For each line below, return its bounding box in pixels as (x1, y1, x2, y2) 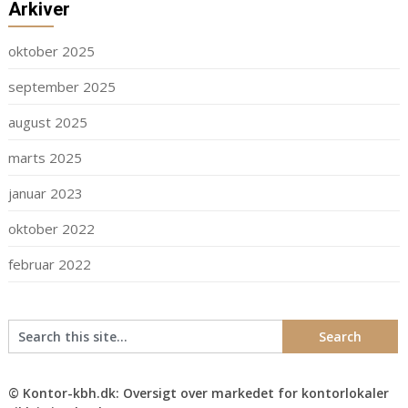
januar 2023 (7, 184, 83, 203)
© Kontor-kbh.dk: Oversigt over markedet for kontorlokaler (7, 384, 389, 403)
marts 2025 (7, 148, 82, 168)
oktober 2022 (7, 219, 95, 239)
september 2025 (7, 77, 116, 97)
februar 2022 (7, 255, 91, 274)
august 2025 (7, 113, 87, 132)
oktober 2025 (7, 42, 95, 61)
